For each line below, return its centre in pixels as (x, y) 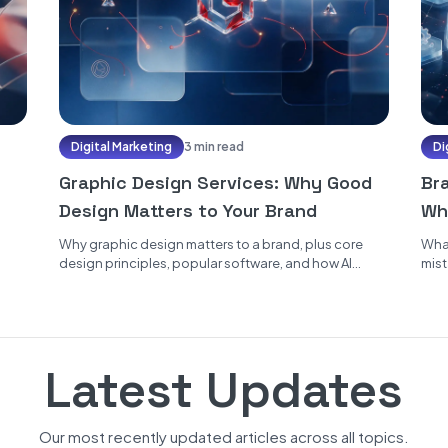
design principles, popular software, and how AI (205, 263)
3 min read (213, 146)
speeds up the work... (124, 282)
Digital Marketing (121, 146)
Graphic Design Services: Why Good (215, 182)
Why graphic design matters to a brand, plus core (210, 244)
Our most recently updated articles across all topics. (224, 436)
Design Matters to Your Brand (187, 210)
